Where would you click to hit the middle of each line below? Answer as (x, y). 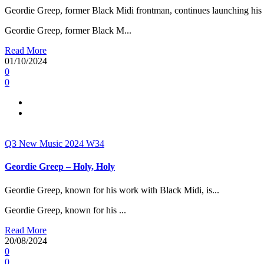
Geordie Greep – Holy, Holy (60, 167)
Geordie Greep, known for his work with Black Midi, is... (112, 190)
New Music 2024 (52, 143)
